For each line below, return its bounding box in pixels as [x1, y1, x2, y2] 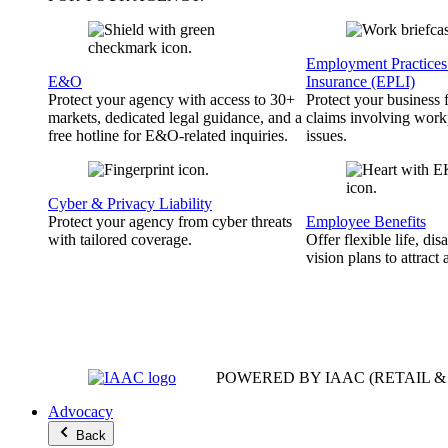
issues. [305, 127, 347, 144]
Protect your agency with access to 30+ [48, 91, 295, 108]
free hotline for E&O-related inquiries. [48, 127, 288, 144]
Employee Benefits [305, 213, 426, 230]
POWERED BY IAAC [216, 369, 365, 386]
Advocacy [48, 403, 113, 420]
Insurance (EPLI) [305, 73, 415, 90]
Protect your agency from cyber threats [48, 213, 292, 230]
